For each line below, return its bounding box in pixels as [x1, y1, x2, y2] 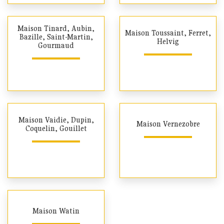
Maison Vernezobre [136, 119, 200, 129]
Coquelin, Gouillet [25, 123, 87, 133]
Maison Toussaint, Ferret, [125, 27, 211, 37]
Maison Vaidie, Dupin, [18, 114, 94, 124]
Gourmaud [38, 40, 74, 50]
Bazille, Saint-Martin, [19, 32, 93, 42]
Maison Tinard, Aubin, [17, 23, 94, 33]
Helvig [157, 36, 179, 46]
